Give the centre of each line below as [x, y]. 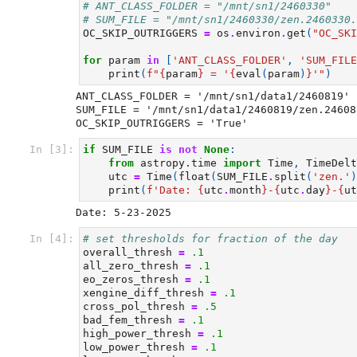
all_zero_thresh [131, 266]
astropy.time [178, 163]
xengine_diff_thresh [143, 293]
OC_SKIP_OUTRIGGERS [140, 33]
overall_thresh [127, 252]
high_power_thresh [137, 333]
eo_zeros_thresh [131, 279]
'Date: [175, 190]
